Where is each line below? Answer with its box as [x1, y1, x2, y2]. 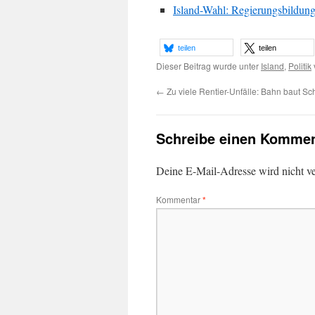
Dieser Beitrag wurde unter [156, 60, 261, 72]
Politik [288, 60, 311, 72]
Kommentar [156, 193, 202, 205]
